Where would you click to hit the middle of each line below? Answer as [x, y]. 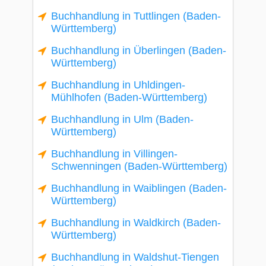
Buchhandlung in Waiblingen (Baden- [139, 188]
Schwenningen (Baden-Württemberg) [139, 166]
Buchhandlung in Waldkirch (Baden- [136, 223]
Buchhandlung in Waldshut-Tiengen [135, 257]
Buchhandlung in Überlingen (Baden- [139, 50]
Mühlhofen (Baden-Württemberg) [129, 97]
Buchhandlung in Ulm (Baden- [122, 119]
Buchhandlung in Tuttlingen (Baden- [136, 16]
